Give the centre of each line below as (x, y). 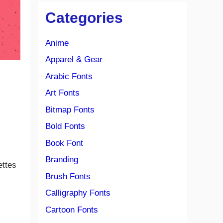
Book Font (64, 143)
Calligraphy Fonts (78, 193)
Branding (62, 160)
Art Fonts (62, 93)
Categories (84, 17)
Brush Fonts (68, 176)
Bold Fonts (65, 126)
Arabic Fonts (69, 76)
